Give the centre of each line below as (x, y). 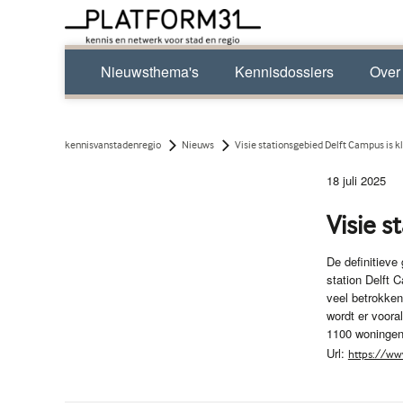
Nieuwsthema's (150, 72)
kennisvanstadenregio (113, 145)
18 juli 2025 (356, 180)
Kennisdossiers (284, 72)
